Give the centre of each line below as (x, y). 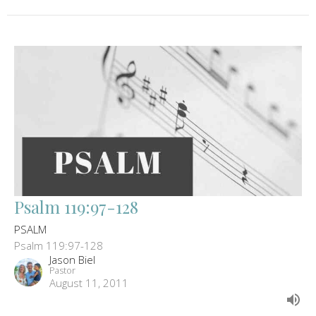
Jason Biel (72, 259)
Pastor (62, 270)
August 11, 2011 (89, 282)
